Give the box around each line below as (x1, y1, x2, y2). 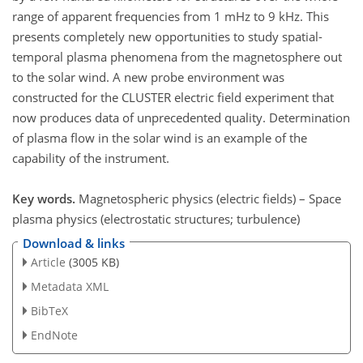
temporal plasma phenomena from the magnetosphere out (12, 48, 342, 65)
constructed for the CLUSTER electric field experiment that (12, 88, 334, 105)
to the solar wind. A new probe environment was (12, 68, 284, 85)
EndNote (30, 327, 78, 343)
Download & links (23, 235, 125, 251)
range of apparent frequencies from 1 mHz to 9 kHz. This (12, 7, 329, 24)
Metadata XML (30, 278, 109, 294)
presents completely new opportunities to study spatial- (12, 28, 322, 45)
